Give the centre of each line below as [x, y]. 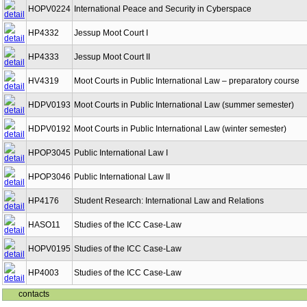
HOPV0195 [49, 249]
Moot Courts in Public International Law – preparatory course [187, 81]
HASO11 [44, 225]
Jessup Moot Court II [112, 57]
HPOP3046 [49, 177]
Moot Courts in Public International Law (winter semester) [180, 129]
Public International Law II [122, 177]
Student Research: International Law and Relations [169, 201]
